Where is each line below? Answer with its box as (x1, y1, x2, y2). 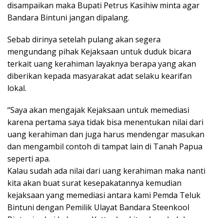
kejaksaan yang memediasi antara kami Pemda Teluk (7, 190, 200, 201)
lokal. (7, 83, 26, 94)
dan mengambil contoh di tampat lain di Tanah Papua (7, 141, 202, 152)
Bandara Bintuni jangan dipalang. (7, 12, 129, 23)
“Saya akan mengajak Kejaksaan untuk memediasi (7, 105, 189, 116)
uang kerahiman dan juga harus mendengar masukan (7, 129, 204, 140)
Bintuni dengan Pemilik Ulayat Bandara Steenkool (7, 202, 189, 213)
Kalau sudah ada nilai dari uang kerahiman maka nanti (7, 165, 205, 177)
